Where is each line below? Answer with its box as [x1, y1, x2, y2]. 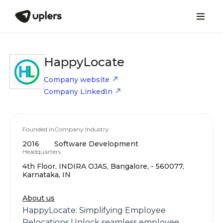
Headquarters [22, 148, 61, 155]
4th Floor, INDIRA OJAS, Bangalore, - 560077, [22, 162, 184, 171]
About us [22, 194, 55, 203]
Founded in [22, 125, 54, 133]
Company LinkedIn [44, 87, 112, 96]
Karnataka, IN [22, 170, 71, 179]
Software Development [54, 139, 138, 148]
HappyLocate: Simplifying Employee [22, 206, 166, 215]
